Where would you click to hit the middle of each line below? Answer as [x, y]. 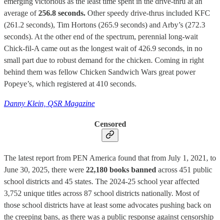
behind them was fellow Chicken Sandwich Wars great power [100, 72]
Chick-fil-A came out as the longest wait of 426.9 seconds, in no [103, 48]
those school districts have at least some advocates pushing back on [108, 205]
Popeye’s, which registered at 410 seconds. [70, 83]
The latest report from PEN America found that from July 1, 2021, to [110, 158]
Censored [110, 124]
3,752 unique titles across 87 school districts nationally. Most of [102, 193]
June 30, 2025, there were [45, 170]
